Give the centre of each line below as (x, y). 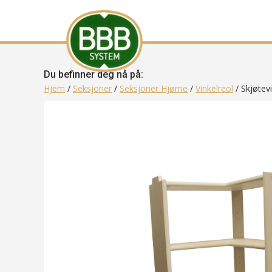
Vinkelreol (214, 88)
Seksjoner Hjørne (154, 88)
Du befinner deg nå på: (93, 74)
